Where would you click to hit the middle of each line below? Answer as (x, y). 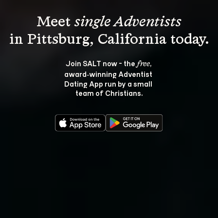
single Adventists (128, 22)
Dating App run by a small (109, 83)
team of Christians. (109, 93)
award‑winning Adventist (109, 74)
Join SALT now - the (101, 63)
